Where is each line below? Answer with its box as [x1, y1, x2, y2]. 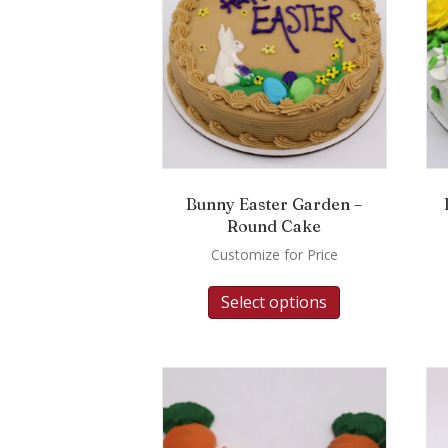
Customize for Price [210, 244, 338, 264]
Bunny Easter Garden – [186, 193, 363, 214]
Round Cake [227, 215, 322, 236]
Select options [221, 291, 328, 314]
